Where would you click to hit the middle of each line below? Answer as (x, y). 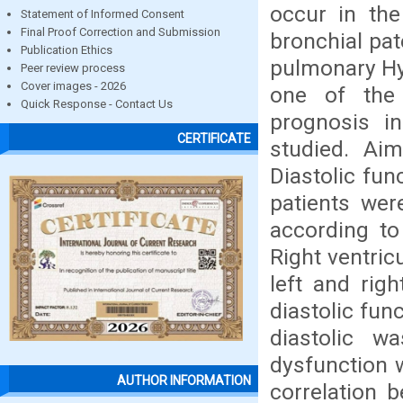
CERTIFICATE (214, 139)
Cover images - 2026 (73, 86)
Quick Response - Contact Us (97, 104)
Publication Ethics (67, 50)
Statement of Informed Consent (103, 14)
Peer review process (73, 68)
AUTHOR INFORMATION (184, 381)
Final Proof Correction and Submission (121, 32)
